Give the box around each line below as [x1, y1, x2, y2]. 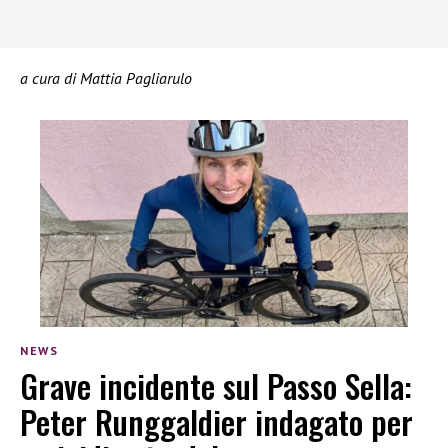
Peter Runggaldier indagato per [20, 397, 413, 445]
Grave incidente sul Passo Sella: [20, 361, 412, 409]
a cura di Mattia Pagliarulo [20, 68, 192, 89]
